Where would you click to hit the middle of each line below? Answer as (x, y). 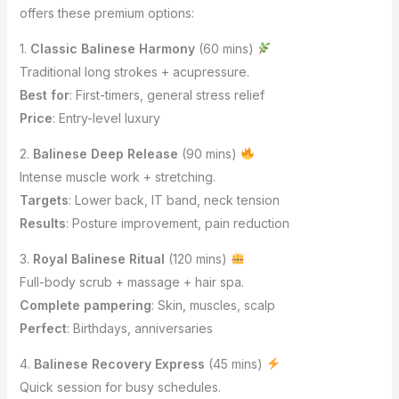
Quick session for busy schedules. (120, 387)
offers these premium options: (106, 12)
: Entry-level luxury (106, 118)
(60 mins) (226, 48)
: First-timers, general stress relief (167, 94)
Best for (44, 94)
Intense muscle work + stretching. (117, 176)
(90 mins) (209, 153)
